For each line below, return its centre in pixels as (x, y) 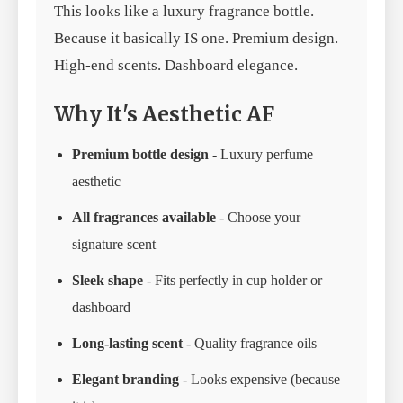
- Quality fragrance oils (250, 344)
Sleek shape (107, 281)
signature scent (114, 245)
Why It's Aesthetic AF (164, 115)
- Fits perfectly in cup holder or (233, 281)
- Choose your (258, 218)
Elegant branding (125, 380)
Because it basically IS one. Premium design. (196, 39)
